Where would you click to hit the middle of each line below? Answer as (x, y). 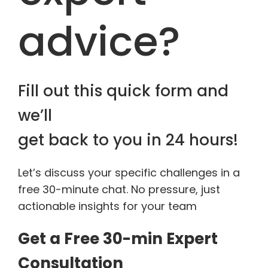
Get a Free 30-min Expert (118, 239)
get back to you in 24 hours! (128, 140)
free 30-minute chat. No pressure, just (119, 189)
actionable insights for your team (107, 206)
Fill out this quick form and (123, 91)
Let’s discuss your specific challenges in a (129, 173)
